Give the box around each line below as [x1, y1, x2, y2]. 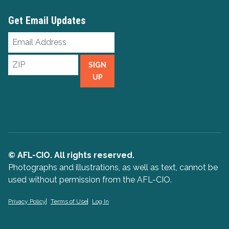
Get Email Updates [8, 14, 85, 27]
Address [8, 45, 43, 55]
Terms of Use [51, 197, 87, 205]
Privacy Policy [8, 197, 46, 205]
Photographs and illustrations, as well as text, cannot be [8, 162, 218, 172]
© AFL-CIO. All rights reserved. [8, 150, 134, 160]
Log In [92, 197, 109, 205]
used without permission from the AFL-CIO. [8, 174, 172, 185]
